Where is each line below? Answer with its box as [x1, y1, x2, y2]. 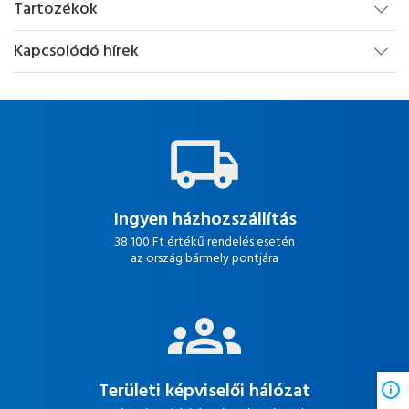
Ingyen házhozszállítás [112, 205, 297, 235]
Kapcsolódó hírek [14, 38, 139, 65]
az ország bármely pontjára [131, 248, 278, 269]
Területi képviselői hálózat [99, 377, 310, 406]
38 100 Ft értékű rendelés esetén [114, 232, 295, 253]
